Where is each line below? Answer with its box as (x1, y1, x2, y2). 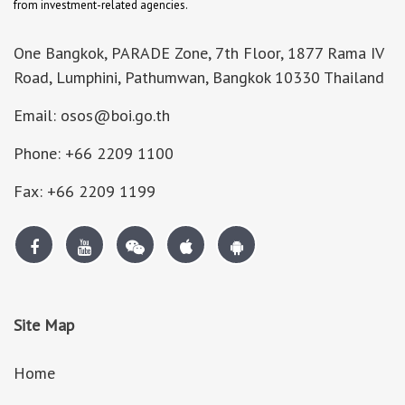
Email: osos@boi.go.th (14, 105, 170, 126)
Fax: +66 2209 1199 (14, 181, 155, 202)
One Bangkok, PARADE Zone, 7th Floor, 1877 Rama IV (14, 42, 383, 63)
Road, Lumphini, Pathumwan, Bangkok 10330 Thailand (14, 67, 384, 88)
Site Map (14, 315, 74, 335)
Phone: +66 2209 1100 (14, 143, 174, 164)
